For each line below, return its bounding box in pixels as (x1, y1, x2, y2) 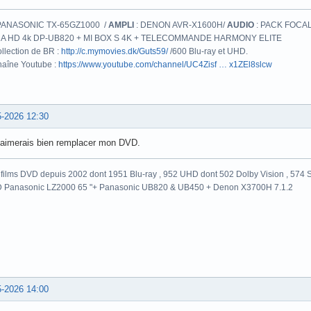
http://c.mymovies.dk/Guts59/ (61, 47, 168, 57)
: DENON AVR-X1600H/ (134, 20, 227, 31)
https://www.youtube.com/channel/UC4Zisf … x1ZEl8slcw (58, 60, 272, 70)
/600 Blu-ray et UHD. (168, 47, 248, 57)
